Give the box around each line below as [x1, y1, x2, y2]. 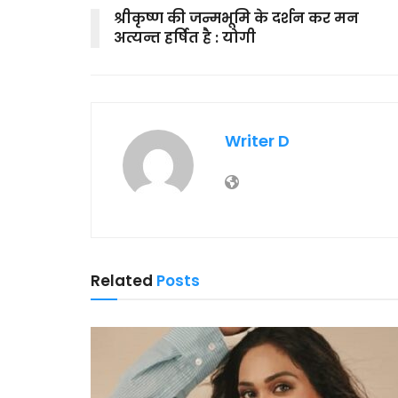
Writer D [225, 129, 290, 152]
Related [91, 269, 153, 291]
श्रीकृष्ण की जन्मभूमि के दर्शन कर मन [114, 7, 359, 28]
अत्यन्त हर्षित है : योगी [114, 27, 256, 48]
